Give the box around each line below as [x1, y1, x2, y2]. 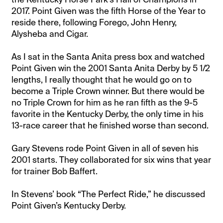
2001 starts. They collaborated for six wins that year [11, 154, 212, 165]
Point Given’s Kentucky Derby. [11, 200, 126, 211]
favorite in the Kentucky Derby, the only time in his [11, 108, 204, 119]
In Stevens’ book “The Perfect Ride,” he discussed [11, 188, 206, 200]
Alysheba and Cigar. [11, 28, 89, 39]
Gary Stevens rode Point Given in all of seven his [11, 142, 199, 154]
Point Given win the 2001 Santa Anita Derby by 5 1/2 [11, 62, 211, 74]
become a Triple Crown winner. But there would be [11, 85, 205, 97]
